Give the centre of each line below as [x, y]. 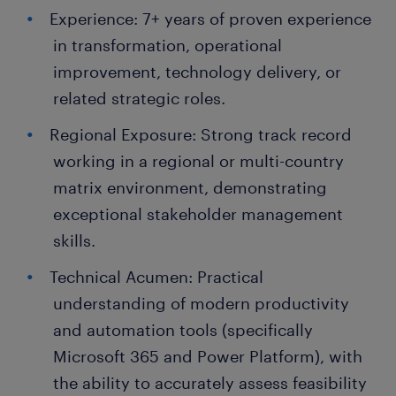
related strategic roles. [139, 98]
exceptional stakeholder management [198, 214]
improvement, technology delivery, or [197, 72]
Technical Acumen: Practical [156, 277]
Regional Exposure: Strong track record [201, 134]
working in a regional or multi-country [198, 161]
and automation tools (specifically [183, 330]
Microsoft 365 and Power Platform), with [208, 356]
